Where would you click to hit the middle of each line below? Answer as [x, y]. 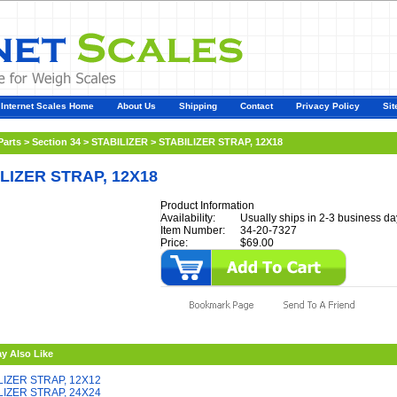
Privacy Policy [328, 106]
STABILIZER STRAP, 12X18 [221, 142]
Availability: [188, 218]
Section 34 [56, 142]
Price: [174, 243]
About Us [136, 106]
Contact [257, 106]
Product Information [207, 206]
